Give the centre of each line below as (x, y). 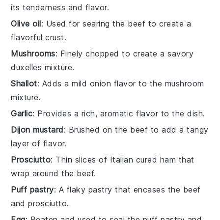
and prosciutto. (40, 203)
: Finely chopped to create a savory (124, 53)
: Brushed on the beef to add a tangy (136, 129)
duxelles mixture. (43, 67)
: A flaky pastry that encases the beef (127, 189)
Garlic (22, 113)
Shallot (24, 83)
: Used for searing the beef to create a (116, 23)
